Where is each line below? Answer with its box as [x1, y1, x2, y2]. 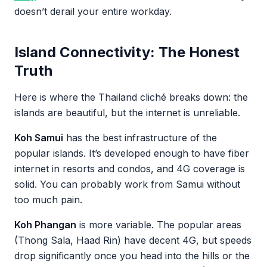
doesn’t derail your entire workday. [14, 5, 172, 17]
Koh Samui [14, 132, 63, 144]
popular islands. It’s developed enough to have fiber [14, 147, 249, 159]
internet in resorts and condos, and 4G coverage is [14, 163, 245, 175]
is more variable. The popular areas [76, 219, 241, 231]
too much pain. [14, 194, 82, 206]
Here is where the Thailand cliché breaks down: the [14, 91, 248, 103]
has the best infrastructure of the [63, 132, 217, 144]
